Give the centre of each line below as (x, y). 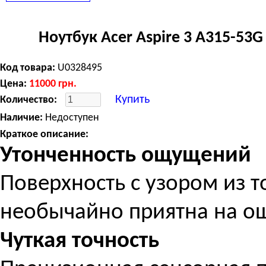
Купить (132, 99)
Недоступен (71, 118)
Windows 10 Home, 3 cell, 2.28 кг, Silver (167, 8)
